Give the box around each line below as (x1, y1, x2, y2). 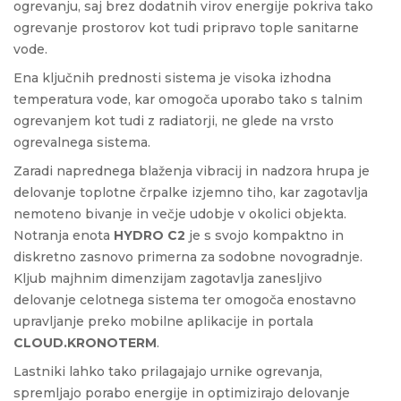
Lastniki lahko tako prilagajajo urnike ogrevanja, (13, 363, 322, 380)
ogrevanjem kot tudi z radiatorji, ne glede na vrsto (13, 113, 334, 130)
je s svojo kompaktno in (185, 227, 344, 244)
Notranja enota (13, 227, 114, 244)
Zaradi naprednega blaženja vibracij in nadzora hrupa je (13, 163, 370, 180)
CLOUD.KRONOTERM (13, 335, 157, 352)
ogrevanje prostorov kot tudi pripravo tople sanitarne (13, 20, 359, 37)
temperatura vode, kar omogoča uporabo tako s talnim (13, 91, 363, 108)
